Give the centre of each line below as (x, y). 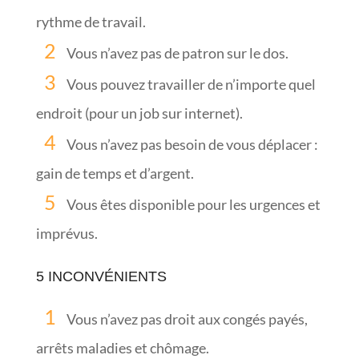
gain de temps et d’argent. (115, 173)
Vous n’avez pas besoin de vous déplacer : (192, 144)
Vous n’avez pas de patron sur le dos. (177, 52)
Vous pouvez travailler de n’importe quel (191, 84)
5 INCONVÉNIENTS (101, 276)
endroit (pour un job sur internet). (139, 113)
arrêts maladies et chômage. (122, 347)
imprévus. (67, 233)
